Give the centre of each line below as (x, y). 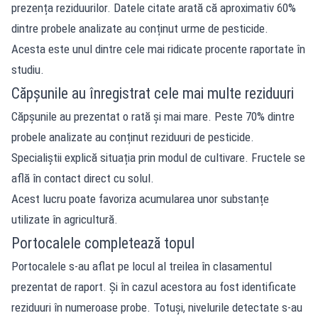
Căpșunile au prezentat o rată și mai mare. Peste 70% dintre (153, 116)
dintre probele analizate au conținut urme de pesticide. (140, 28)
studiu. (28, 69)
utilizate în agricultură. (65, 219)
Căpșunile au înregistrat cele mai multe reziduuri (153, 93)
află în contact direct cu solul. (83, 178)
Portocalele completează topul (103, 243)
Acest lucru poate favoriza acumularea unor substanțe (140, 198)
